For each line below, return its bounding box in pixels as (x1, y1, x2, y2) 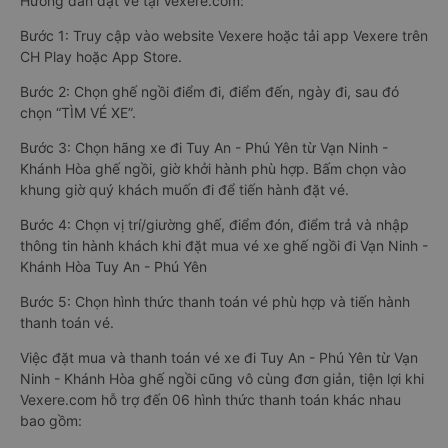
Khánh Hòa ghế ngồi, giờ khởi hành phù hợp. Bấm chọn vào (20, 160, 406, 177)
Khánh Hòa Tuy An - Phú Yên (20, 258, 207, 275)
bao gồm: (20, 412, 82, 429)
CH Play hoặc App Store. (20, 48, 182, 65)
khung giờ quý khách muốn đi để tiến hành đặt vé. (20, 181, 349, 198)
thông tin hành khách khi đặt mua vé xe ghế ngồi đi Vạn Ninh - (20, 237, 428, 254)
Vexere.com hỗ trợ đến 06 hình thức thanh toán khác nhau (20, 391, 401, 408)
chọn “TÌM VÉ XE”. (20, 104, 136, 121)
